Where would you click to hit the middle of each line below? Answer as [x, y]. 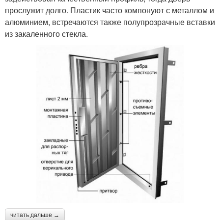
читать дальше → [35, 215]
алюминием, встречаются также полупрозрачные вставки [110, 22]
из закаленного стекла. [46, 34]
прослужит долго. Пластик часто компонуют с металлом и [110, 10]
